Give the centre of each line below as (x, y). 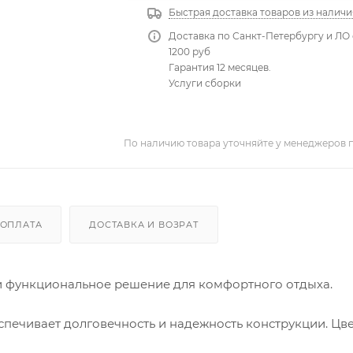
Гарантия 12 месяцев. (220, 67)
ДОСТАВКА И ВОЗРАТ (144, 224)
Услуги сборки (205, 83)
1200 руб (190, 51)
